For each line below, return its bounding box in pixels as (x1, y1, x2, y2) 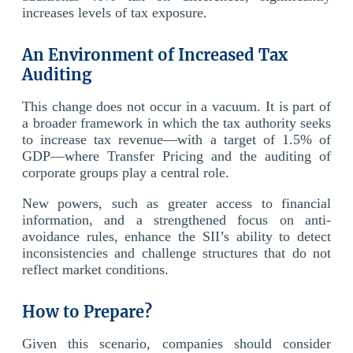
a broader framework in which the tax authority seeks (22, 114, 331, 131)
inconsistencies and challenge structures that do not (22, 244, 331, 261)
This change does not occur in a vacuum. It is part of (22, 98, 331, 114)
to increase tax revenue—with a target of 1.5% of (22, 131, 331, 147)
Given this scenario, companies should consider (22, 335, 331, 351)
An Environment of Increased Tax (22, 44, 288, 65)
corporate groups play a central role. (22, 164, 229, 180)
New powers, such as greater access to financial (22, 195, 331, 211)
